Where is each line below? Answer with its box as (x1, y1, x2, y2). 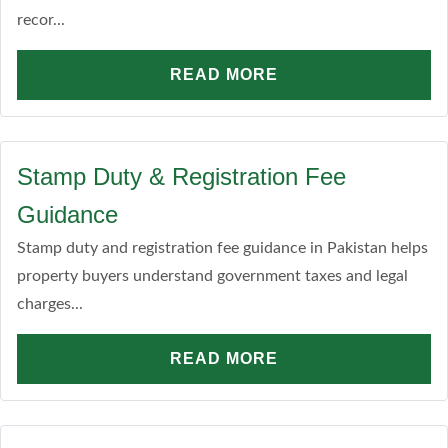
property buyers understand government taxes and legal (17, 268, 408, 284)
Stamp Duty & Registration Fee (17, 163, 346, 190)
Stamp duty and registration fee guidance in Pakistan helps (17, 240, 428, 256)
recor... (17, 12, 65, 28)
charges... (17, 296, 83, 312)
